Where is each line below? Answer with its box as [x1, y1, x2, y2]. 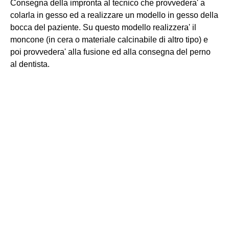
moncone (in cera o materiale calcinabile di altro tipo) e [10, 35, 208, 44]
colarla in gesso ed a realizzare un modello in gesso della [10, 10, 218, 19]
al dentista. [10, 59, 50, 68]
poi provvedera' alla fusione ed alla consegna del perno [10, 47, 211, 56]
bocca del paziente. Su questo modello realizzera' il [10, 22, 196, 32]
